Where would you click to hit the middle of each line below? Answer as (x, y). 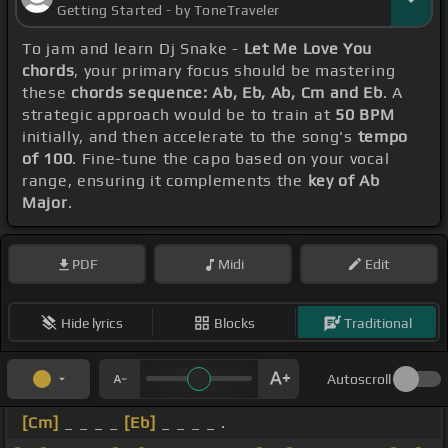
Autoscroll (359, 379)
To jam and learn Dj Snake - (133, 49)
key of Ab (343, 181)
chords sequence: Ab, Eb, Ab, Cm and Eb (227, 93)
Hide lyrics (91, 322)
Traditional (377, 322)
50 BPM (365, 115)
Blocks (234, 322)
